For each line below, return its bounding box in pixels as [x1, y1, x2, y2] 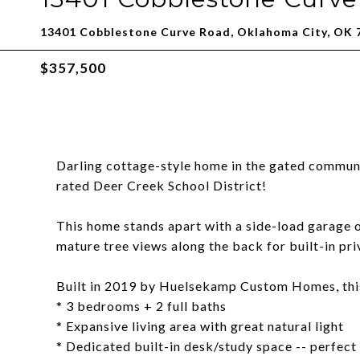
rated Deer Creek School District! [56, 178, 267, 193]
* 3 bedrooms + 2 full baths [56, 298, 227, 313]
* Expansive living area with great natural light [56, 318, 344, 333]
